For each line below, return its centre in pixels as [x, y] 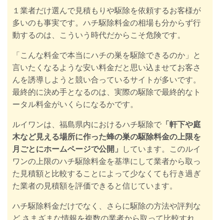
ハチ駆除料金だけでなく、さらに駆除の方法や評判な [107, 206]
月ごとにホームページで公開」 [67, 149]
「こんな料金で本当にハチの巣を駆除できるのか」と [107, 55]
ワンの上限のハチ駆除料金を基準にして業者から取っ [107, 162]
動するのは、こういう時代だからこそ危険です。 [99, 35]
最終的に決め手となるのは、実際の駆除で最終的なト [107, 92]
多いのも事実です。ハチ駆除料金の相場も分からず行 [107, 23]
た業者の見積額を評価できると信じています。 [95, 186]
